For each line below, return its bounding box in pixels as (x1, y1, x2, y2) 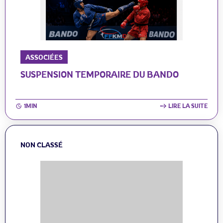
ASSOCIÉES (25, 53, 63, 61)
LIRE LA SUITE (168, 102, 208, 110)
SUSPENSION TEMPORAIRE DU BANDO (20, 69, 179, 80)
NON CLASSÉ (20, 140, 63, 149)
